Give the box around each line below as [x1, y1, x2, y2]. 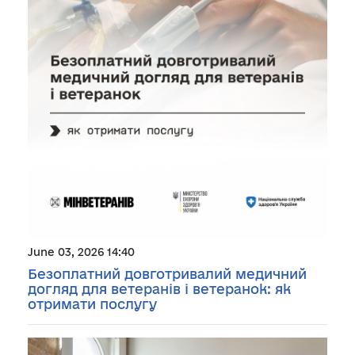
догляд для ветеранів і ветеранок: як [28, 281, 291, 296]
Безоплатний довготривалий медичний [28, 265, 307, 281]
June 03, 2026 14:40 [28, 245, 135, 258]
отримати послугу [28, 296, 157, 311]
